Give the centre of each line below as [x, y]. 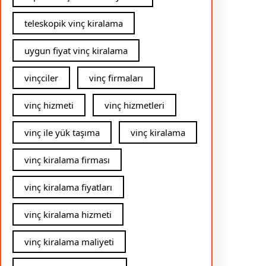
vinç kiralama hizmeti [68, 214]
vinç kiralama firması [67, 159]
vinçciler [41, 77]
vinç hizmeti [49, 105]
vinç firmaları [116, 77]
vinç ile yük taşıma [62, 132]
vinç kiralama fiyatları [68, 187]
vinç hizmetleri [134, 105]
